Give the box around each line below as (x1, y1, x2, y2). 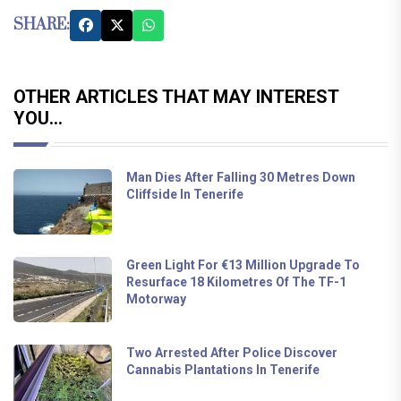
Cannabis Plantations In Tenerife (126, 362, 320, 377)
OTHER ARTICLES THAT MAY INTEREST (13, 85, 338, 107)
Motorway (126, 291, 186, 306)
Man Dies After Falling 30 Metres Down (126, 169, 355, 184)
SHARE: (13, 14, 70, 35)
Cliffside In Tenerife (126, 186, 243, 201)
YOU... (13, 107, 63, 129)
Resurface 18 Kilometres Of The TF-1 (126, 274, 346, 289)
